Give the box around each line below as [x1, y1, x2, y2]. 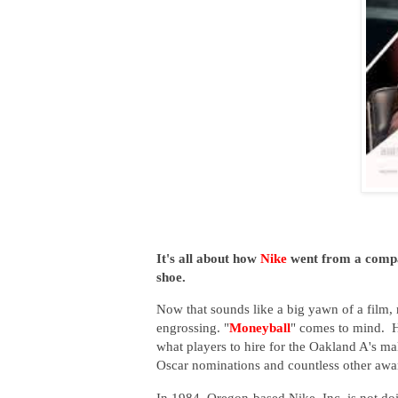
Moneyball [229, 320, 291, 336]
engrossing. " [156, 320, 229, 336]
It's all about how [156, 250, 257, 266]
